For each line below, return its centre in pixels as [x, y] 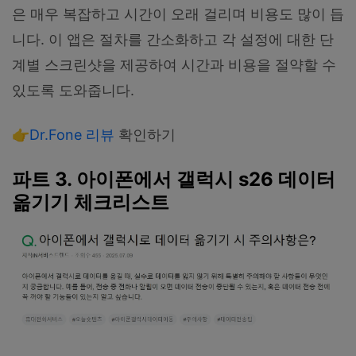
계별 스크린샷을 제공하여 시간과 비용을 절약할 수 [174, 64]
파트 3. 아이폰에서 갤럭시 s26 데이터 [174, 180]
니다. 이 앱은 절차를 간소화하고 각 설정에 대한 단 [173, 39]
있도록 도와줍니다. [73, 90]
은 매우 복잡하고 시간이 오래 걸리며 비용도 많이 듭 [178, 14]
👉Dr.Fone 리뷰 [65, 134]
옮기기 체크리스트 [91, 203]
